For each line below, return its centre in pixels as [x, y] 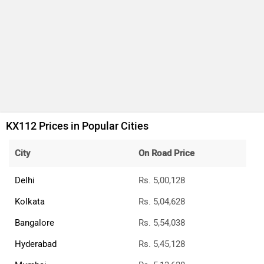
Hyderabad [36, 244]
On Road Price [166, 154]
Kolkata [30, 202]
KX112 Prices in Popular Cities [77, 126]
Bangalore [34, 223]
